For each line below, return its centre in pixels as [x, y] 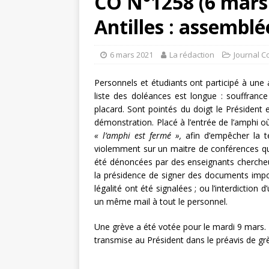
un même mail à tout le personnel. [161, 202]
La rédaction [192, 55]
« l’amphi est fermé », [140, 136]
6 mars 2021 [131, 55]
